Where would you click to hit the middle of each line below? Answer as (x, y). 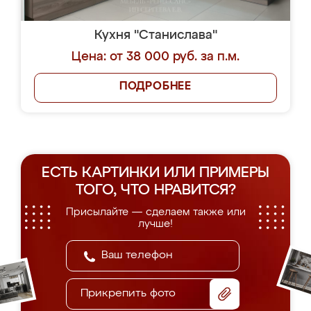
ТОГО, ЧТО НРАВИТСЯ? (155, 191)
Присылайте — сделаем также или (155, 212)
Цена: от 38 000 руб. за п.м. (155, 57)
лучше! (155, 224)
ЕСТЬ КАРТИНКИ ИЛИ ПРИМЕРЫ (155, 173)
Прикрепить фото (128, 294)
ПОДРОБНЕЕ (155, 87)
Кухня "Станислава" (155, 35)
